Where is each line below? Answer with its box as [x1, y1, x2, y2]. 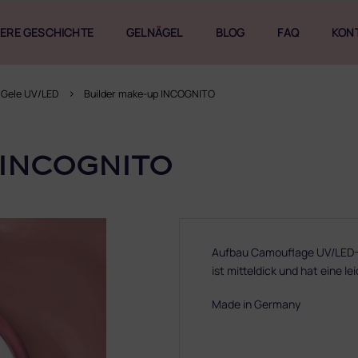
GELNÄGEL [126, 25, 183, 40]
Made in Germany [212, 296, 300, 312]
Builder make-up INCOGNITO [84, 87, 215, 101]
